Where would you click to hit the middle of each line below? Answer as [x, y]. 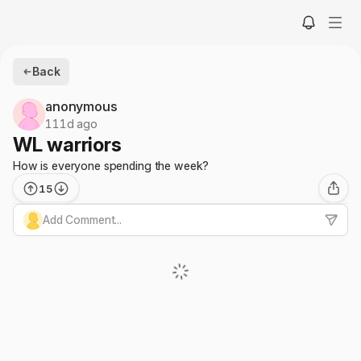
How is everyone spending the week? [111, 166]
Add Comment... [83, 220]
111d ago [71, 124]
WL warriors [67, 145]
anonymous [81, 106]
